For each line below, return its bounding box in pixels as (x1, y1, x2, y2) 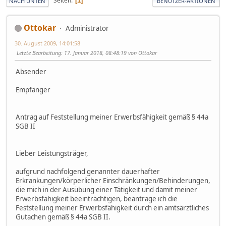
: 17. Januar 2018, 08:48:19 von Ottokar (61, 48, 157, 56)
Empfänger (16, 85, 50, 94)
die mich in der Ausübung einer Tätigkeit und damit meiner (16, 185, 197, 194)
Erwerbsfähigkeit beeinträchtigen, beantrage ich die (16, 194, 178, 203)
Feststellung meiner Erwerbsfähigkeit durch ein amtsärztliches (16, 203, 209, 212)
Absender (16, 67, 46, 76)
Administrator (66, 23, 109, 33)
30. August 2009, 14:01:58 (15, 39, 80, 47)
